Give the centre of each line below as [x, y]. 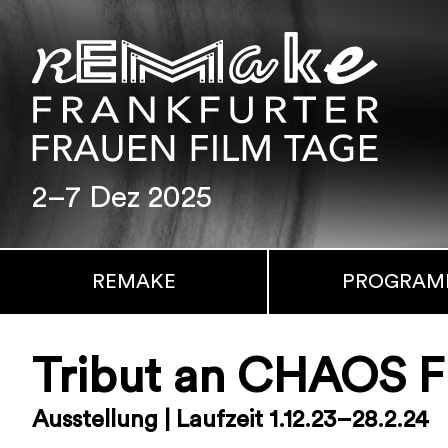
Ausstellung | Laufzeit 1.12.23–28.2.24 [230, 420]
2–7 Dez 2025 [122, 198]
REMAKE [133, 282]
